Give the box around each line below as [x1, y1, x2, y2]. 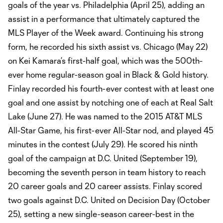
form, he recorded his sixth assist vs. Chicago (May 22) [8, 42, 208, 52]
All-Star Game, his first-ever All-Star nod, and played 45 [8, 125, 214, 135]
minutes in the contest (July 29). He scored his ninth [8, 139, 198, 149]
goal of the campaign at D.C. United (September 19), [8, 153, 198, 163]
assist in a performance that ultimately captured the [8, 14, 200, 24]
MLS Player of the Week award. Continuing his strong [8, 28, 204, 38]
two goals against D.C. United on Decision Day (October [8, 195, 210, 205]
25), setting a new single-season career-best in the [8, 209, 194, 219]
